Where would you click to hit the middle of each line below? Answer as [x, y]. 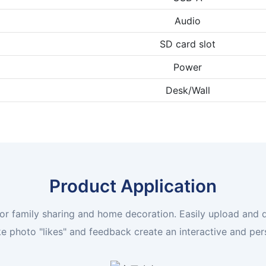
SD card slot [188, 44]
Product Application [133, 186]
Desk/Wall [188, 90]
